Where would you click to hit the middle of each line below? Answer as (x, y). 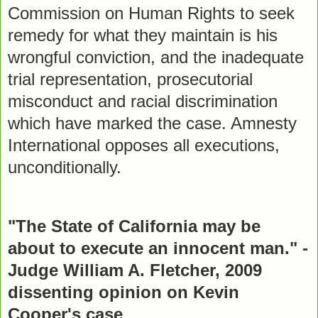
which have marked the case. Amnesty (152, 124)
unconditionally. (65, 168)
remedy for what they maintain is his (143, 35)
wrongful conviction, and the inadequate (156, 57)
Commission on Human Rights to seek (151, 13)
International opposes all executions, (144, 146)
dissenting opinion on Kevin (124, 292)
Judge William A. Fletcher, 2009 (135, 270)
